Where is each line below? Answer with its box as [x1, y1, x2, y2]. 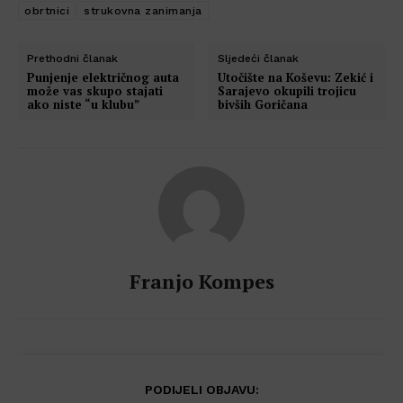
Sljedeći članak [218, 51, 300, 65]
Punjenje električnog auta [27, 68, 179, 85]
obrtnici [24, 4, 69, 17]
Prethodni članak [27, 51, 118, 65]
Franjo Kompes [129, 267, 274, 294]
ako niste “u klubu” [27, 95, 139, 112]
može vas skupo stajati [27, 82, 163, 99]
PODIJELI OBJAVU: [144, 381, 259, 397]
